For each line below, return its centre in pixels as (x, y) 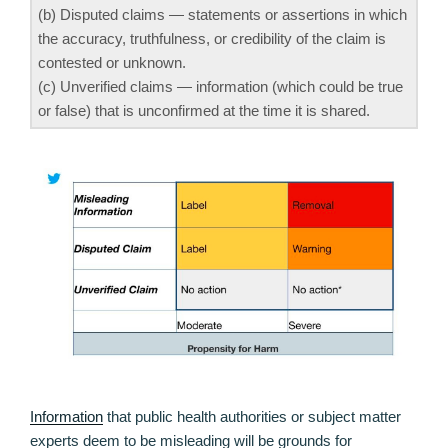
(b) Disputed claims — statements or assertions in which (222, 15)
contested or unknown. (112, 63)
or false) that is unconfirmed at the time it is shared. (204, 111)
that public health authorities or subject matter (252, 416)
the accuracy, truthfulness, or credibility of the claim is (212, 39)
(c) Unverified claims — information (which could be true (220, 87)
